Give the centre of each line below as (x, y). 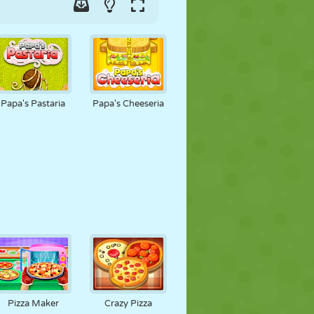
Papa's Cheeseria (129, 104)
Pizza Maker (33, 303)
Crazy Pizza (129, 303)
